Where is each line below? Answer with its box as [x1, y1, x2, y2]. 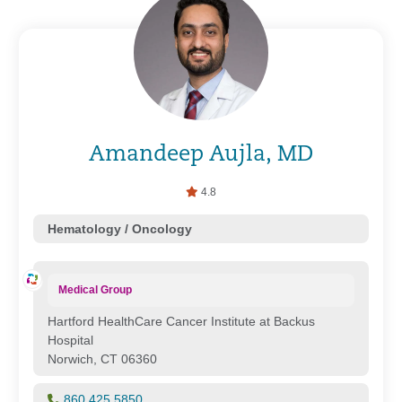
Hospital [48, 333, 93, 347]
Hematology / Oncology [48, 222, 192, 236]
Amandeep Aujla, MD [89, 144, 313, 166]
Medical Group [58, 284, 133, 296]
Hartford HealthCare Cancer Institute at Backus [48, 314, 315, 328]
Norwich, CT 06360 [48, 352, 157, 366]
